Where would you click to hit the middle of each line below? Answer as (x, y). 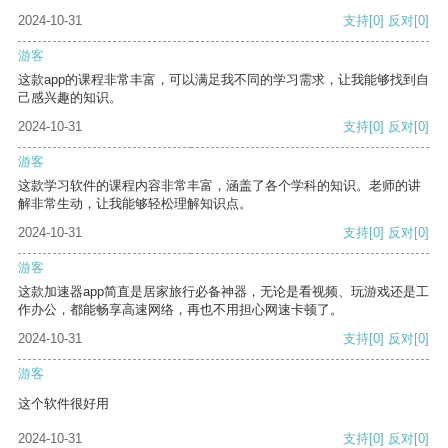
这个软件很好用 (63, 404)
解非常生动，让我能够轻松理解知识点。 (135, 204)
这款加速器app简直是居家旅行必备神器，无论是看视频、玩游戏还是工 (223, 292)
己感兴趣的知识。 (70, 98)
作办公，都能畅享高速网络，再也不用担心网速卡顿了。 (180, 310)
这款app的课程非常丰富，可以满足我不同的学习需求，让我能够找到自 (223, 80)
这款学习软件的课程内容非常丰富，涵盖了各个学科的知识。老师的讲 (219, 186)
